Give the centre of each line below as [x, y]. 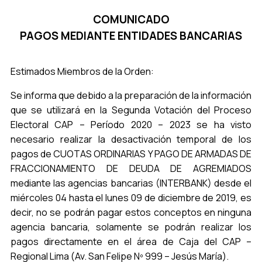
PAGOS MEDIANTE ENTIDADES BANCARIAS [131, 36]
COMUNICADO [131, 19]
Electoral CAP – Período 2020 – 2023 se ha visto [131, 125]
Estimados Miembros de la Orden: [82, 71]
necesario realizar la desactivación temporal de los [131, 139]
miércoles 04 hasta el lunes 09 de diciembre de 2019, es [131, 198]
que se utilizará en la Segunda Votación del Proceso [131, 110]
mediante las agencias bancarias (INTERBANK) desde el [131, 183]
